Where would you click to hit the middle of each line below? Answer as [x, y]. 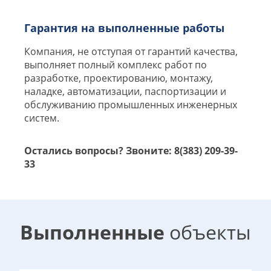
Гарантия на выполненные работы [124, 28]
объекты [208, 232]
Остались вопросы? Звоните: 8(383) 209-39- [131, 151]
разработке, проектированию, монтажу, [119, 78]
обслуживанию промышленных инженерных [131, 105]
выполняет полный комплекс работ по [116, 65]
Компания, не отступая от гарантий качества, [131, 52]
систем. [42, 118]
